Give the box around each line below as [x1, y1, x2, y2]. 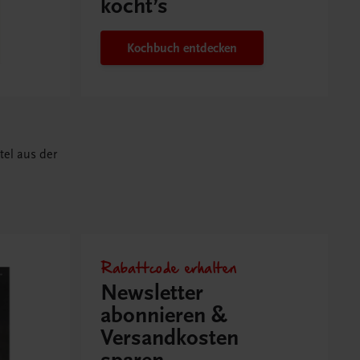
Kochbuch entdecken [127, 40, 238, 55]
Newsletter [100, 280, 204, 307]
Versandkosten [100, 325, 239, 352]
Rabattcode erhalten [100, 255, 237, 279]
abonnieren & [100, 302, 228, 329]
